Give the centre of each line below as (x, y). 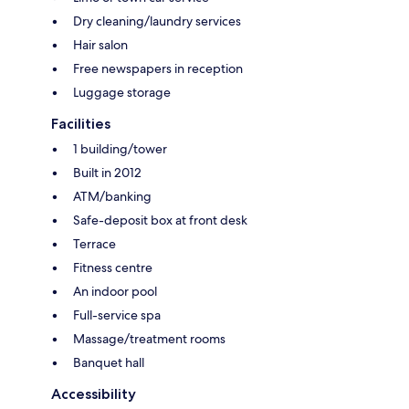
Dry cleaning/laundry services (157, 21)
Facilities (81, 123)
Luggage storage (122, 92)
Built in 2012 (107, 172)
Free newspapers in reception (158, 68)
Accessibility (94, 393)
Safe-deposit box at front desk (160, 220)
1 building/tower (120, 148)
